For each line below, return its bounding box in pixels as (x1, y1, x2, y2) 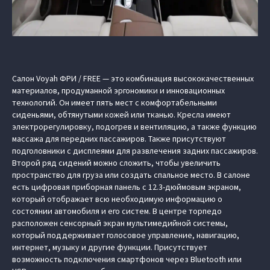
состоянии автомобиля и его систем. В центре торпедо (12, 206, 222, 216)
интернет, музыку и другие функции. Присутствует (12, 242, 207, 253)
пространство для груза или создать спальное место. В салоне (12, 169, 250, 180)
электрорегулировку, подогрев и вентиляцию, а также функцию (12, 121, 257, 132)
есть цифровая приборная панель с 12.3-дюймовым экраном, (12, 181, 241, 192)
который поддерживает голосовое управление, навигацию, (12, 230, 239, 240)
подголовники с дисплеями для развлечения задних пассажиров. (12, 145, 258, 156)
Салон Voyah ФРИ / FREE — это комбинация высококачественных (12, 73, 254, 84)
